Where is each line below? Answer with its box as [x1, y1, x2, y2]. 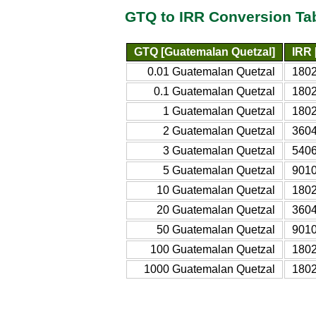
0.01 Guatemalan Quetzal [147, 65, 275, 78]
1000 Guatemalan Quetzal [144, 262, 275, 275]
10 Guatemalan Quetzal [157, 183, 275, 196]
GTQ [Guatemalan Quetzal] [134, 45, 275, 58]
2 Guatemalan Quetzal [163, 124, 275, 137]
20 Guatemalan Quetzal [157, 203, 275, 216]
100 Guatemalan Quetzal [150, 243, 275, 255]
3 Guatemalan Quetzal [163, 144, 275, 157]
